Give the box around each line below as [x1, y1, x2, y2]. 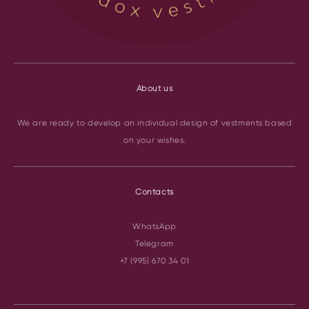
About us [136, 83, 173, 93]
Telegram [135, 239, 174, 248]
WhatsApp [132, 221, 177, 231]
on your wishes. [123, 135, 186, 145]
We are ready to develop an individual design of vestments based [17, 118, 292, 128]
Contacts [135, 187, 174, 197]
